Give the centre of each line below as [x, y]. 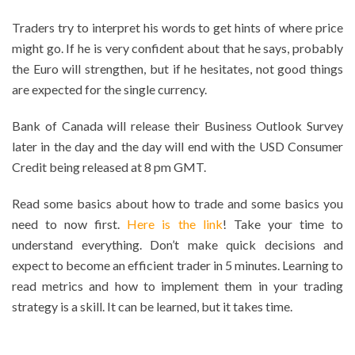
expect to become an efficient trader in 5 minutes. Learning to [177, 265]
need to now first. [70, 224]
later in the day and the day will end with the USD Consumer [177, 147]
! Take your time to [283, 224]
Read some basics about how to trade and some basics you [177, 204]
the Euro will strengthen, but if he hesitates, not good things [177, 69]
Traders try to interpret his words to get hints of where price [177, 28]
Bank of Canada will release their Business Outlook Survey [177, 126]
